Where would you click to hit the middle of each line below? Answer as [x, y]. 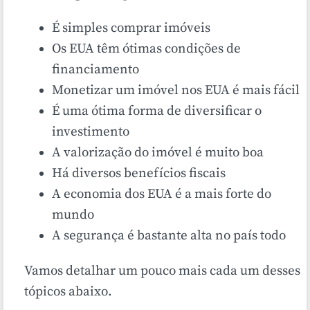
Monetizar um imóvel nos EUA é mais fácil [176, 90]
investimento [91, 132]
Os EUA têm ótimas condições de [146, 49]
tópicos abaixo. [68, 292]
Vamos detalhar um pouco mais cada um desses [162, 271]
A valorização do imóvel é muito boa [158, 153]
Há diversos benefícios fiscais [139, 173]
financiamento [95, 70]
